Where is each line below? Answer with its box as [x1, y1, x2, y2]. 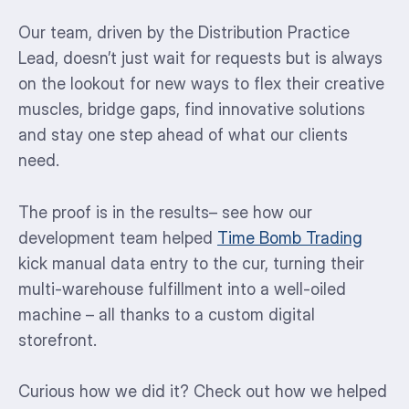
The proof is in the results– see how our [18, 202, 312, 222]
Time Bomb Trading [217, 227, 362, 247]
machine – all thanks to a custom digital [18, 304, 315, 324]
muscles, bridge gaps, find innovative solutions [18, 100, 365, 120]
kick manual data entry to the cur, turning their [18, 253, 364, 273]
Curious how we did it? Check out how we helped [18, 382, 387, 402]
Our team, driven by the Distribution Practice [18, 23, 350, 43]
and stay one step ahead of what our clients [18, 125, 348, 145]
